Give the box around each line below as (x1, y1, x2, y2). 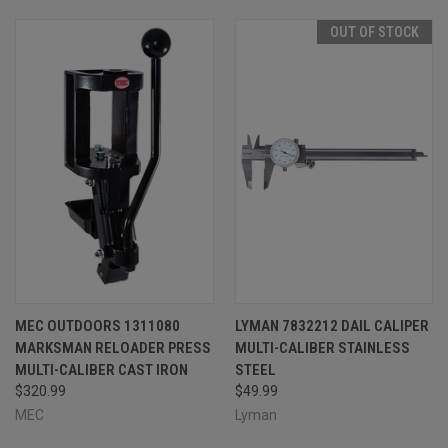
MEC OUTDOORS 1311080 (15, 316, 180, 335)
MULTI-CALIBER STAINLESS (234, 338, 410, 357)
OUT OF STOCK (330, 23, 419, 40)
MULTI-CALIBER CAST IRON (15, 360, 188, 379)
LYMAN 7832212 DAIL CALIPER (234, 316, 429, 335)
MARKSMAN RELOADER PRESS (15, 338, 211, 357)
